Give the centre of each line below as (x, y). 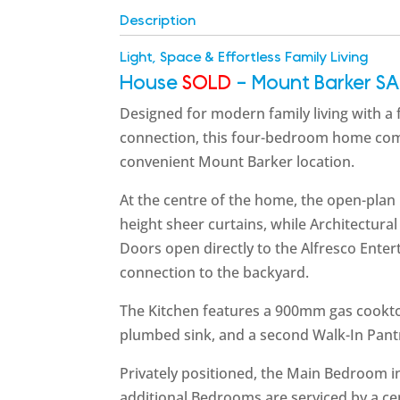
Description (158, 21)
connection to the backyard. (215, 272)
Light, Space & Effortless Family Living (244, 57)
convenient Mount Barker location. (237, 162)
